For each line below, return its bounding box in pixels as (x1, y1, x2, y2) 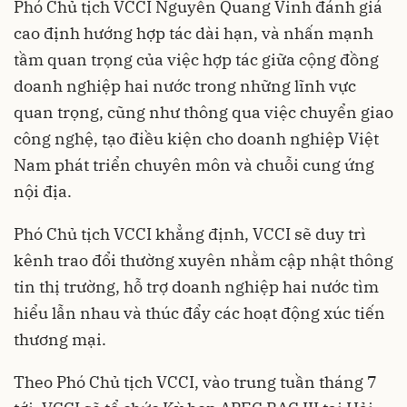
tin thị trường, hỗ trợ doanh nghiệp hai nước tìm (14, 275, 379, 297)
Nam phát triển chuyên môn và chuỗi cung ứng (14, 154, 374, 175)
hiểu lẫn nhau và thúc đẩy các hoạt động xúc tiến (14, 302, 385, 323)
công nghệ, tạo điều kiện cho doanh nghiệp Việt (14, 127, 379, 149)
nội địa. (14, 180, 72, 202)
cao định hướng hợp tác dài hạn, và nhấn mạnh (14, 22, 373, 44)
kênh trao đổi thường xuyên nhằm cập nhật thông (14, 249, 393, 271)
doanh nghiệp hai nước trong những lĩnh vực (14, 74, 356, 96)
